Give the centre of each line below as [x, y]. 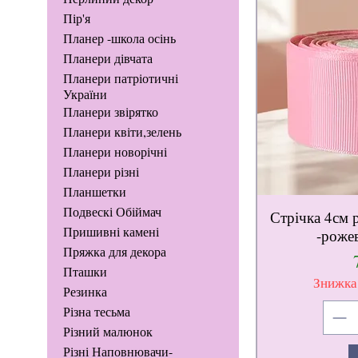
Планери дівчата [107, 58]
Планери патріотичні [120, 78]
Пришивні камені [111, 232]
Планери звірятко [110, 112]
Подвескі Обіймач [112, 212]
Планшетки [94, 192]
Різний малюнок [107, 332]
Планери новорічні [115, 152]
